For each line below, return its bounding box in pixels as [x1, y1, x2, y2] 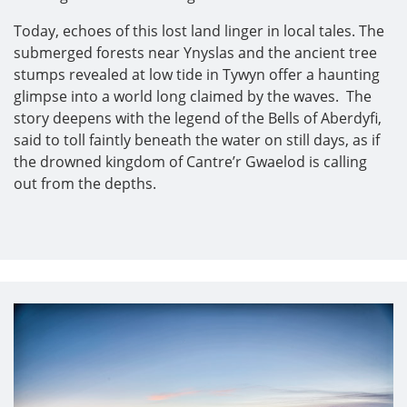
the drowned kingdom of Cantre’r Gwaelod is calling [14, 151, 367, 172]
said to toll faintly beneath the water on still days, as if [14, 129, 380, 150]
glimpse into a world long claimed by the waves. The [14, 85, 372, 106]
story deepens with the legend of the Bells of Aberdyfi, [14, 107, 382, 128]
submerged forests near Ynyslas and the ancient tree [14, 42, 377, 63]
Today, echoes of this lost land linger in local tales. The [14, 20, 384, 41]
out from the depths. [14, 173, 156, 194]
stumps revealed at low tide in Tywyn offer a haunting [14, 64, 380, 84]
